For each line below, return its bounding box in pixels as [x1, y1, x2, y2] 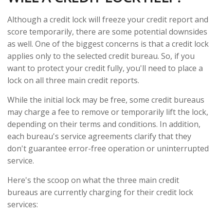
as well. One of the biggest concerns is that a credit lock [7, 38, 209, 49]
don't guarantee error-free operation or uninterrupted [7, 143, 209, 154]
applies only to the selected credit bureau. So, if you [7, 51, 195, 61]
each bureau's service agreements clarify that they [7, 131, 191, 142]
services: [7, 199, 38, 210]
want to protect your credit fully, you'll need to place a [7, 63, 203, 73]
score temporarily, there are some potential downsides [7, 26, 207, 37]
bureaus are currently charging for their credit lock [7, 187, 193, 198]
